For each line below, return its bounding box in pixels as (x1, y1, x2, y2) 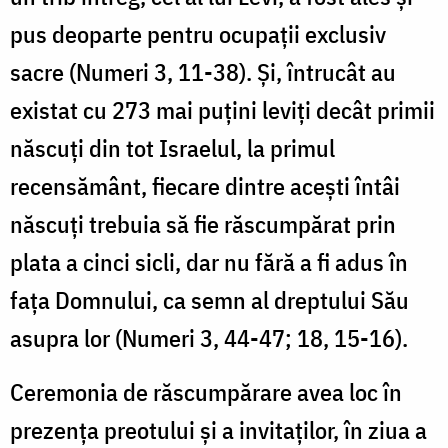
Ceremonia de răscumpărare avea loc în (10, 375, 402, 408)
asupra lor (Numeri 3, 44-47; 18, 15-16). (10, 321, 408, 354)
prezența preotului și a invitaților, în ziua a (10, 413, 427, 446)
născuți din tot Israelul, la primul (10, 131, 335, 164)
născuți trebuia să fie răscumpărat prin (10, 207, 396, 240)
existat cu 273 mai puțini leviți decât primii (10, 93, 435, 126)
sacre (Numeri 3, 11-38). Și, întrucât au (10, 55, 396, 88)
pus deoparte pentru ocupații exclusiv (10, 17, 386, 50)
